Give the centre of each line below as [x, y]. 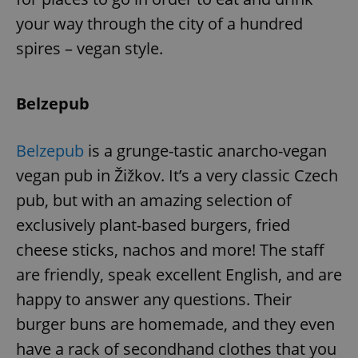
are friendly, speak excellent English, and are [179, 274]
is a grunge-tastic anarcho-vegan [205, 150]
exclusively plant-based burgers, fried [153, 225]
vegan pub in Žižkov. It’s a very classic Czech [177, 175]
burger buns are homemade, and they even [175, 324]
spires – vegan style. [89, 48]
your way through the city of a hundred [159, 23]
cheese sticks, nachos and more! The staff [170, 249]
